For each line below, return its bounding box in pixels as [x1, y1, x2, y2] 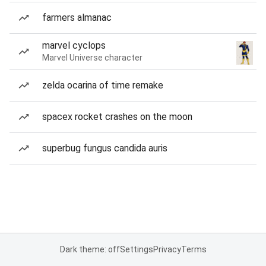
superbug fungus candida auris [42, 142, 167, 154]
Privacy [153, 245, 181, 254]
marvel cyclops [42, 40, 106, 51]
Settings [119, 245, 153, 254]
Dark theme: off [59, 245, 120, 254]
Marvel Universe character [42, 53, 142, 62]
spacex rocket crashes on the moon [42, 111, 192, 122]
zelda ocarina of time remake [42, 80, 163, 91]
